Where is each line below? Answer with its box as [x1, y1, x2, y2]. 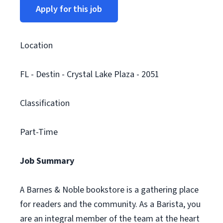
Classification [20, 97, 70, 110]
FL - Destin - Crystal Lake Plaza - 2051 [20, 68, 159, 81]
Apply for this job [36, 3, 102, 15]
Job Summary [20, 155, 74, 167]
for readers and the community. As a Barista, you [20, 198, 201, 211]
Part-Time [20, 126, 58, 138]
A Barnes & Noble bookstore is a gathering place [20, 184, 199, 196]
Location [20, 39, 53, 52]
